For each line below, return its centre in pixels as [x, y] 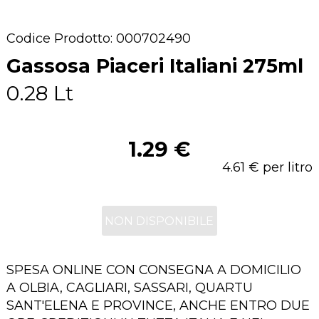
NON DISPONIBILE [159, 220]
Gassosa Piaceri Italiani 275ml [155, 66]
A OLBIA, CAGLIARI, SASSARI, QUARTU [129, 288]
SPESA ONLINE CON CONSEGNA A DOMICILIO [153, 270]
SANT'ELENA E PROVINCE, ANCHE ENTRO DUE [158, 305]
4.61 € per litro [268, 167]
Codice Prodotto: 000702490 [98, 38]
